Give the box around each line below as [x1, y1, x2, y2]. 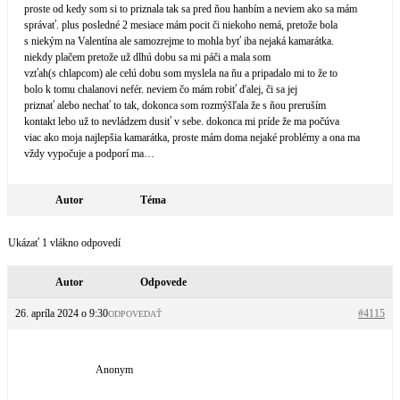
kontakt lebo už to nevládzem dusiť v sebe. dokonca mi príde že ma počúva [24, 115, 339, 128]
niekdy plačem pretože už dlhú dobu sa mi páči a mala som [24, 51, 271, 63]
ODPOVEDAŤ [108, 309, 162, 319]
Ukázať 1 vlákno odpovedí [8, 237, 121, 249]
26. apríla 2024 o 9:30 [15, 307, 108, 320]
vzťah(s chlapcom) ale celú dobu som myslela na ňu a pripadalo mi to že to [24, 67, 337, 79]
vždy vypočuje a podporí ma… [24, 147, 154, 160]
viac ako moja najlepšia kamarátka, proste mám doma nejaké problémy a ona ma [24, 131, 360, 144]
